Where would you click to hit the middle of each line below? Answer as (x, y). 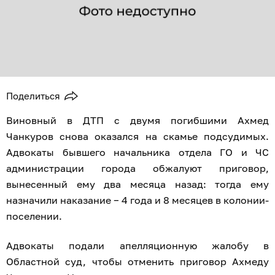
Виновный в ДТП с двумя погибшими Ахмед (137, 121)
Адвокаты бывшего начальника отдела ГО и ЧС (137, 153)
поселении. (34, 216)
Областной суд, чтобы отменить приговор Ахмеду (137, 262)
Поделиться (33, 96)
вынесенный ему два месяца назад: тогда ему (137, 184)
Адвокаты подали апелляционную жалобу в (137, 246)
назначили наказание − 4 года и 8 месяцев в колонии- (137, 200)
